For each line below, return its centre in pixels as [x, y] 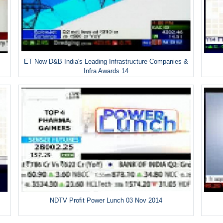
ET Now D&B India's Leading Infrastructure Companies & [106, 61]
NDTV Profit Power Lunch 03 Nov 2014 [106, 200]
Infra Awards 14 [106, 71]
